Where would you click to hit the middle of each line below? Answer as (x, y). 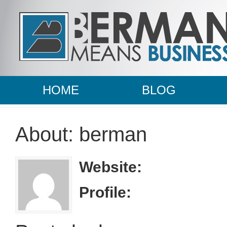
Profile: (105, 192)
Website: (110, 167)
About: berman (81, 134)
